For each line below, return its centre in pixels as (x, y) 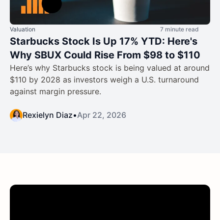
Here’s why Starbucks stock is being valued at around (110, 68)
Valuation (23, 29)
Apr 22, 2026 (102, 115)
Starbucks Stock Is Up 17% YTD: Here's (104, 41)
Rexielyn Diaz (48, 115)
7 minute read (179, 29)
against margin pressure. (55, 92)
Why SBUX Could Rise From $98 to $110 (105, 55)
